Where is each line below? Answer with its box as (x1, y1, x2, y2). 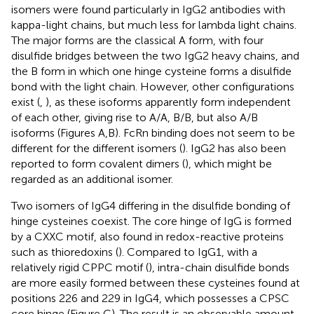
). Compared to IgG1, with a (118, 245, 257, 259)
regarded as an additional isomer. (11, 172, 173, 186)
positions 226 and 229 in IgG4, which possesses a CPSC (11, 291, 289, 305)
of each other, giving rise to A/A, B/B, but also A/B (11, 110, 258, 124)
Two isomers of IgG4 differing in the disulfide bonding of (11, 198, 290, 212)
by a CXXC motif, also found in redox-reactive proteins (11, 229, 284, 243)
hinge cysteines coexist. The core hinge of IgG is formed (11, 214, 292, 228)
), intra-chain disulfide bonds (149, 260, 289, 274)
